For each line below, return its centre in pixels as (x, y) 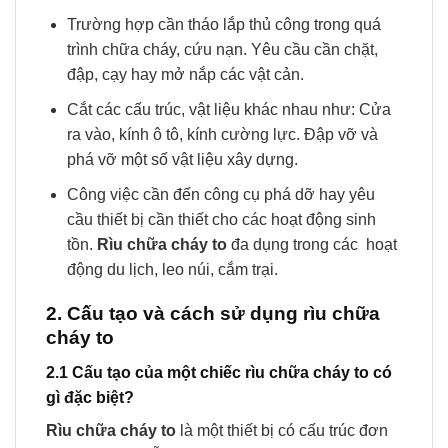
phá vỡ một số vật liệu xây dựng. (182, 159)
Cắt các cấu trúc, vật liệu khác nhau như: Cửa (228, 109)
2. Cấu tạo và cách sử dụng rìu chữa (213, 314)
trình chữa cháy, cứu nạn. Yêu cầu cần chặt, (222, 50)
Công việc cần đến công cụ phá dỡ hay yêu (220, 194)
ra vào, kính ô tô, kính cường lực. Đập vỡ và (222, 134)
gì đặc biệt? (90, 397)
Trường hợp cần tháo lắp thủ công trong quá (223, 25)
